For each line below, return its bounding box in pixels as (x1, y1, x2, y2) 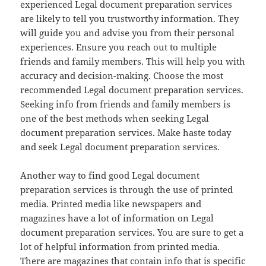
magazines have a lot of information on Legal (20, 212, 214, 224)
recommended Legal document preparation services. (20, 84, 244, 96)
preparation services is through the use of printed (20, 183, 233, 196)
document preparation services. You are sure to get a (20, 226, 244, 239)
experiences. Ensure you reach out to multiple (20, 41, 217, 53)
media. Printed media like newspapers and (20, 198, 202, 210)
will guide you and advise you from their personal (20, 27, 235, 39)
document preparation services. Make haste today (20, 126, 232, 139)
